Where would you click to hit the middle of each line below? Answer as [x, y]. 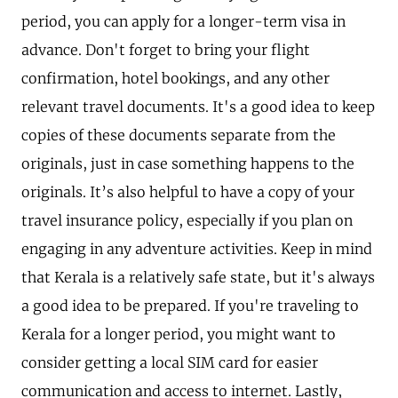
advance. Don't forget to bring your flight [166, 49]
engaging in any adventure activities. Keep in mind [197, 248]
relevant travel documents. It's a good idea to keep [198, 106]
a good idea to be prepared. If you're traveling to [190, 305]
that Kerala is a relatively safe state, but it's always [198, 277]
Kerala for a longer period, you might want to [179, 334]
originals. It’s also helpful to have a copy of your [188, 191]
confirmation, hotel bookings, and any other [175, 78]
